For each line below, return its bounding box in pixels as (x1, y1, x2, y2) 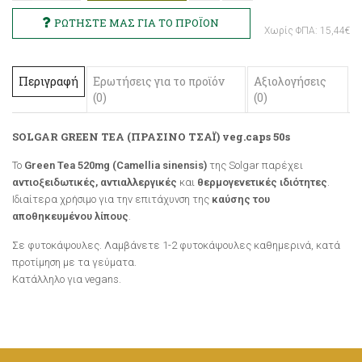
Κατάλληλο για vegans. (12, 273, 121, 286)
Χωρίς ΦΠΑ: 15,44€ (264, 25, 350, 37)
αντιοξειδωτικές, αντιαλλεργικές (12, 176, 179, 189)
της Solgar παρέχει (209, 159, 303, 172)
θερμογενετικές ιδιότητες (197, 176, 327, 189)
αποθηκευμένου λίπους (12, 210, 128, 223)
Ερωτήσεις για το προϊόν (93, 74, 225, 90)
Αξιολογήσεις (254, 74, 327, 90)
